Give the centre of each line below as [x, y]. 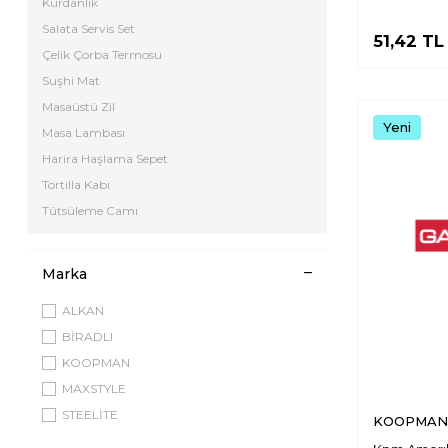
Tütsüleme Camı [90, 210]
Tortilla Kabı [76, 184]
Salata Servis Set [88, 28]
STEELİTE [90, 414]
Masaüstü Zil [78, 106]
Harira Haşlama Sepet [105, 158]
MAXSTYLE [94, 388]
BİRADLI [87, 336]
